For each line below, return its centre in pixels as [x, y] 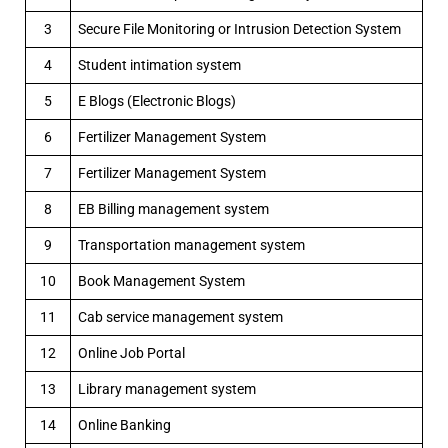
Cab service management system [180, 317]
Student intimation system [159, 65]
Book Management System [161, 281]
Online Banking [124, 425]
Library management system [167, 389]
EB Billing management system [173, 209]
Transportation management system [191, 245]
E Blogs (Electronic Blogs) [157, 101]
